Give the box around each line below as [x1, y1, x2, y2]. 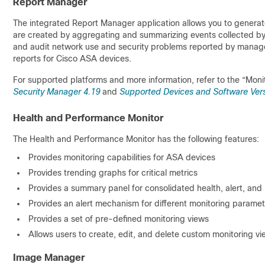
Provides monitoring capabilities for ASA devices [28, 153, 215, 162]
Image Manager [13, 253, 85, 263]
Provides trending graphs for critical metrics [28, 168, 198, 177]
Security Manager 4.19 [13, 87, 100, 96]
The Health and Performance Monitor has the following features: [13, 134, 259, 144]
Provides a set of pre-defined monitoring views [28, 214, 209, 224]
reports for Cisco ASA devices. [13, 54, 131, 63]
